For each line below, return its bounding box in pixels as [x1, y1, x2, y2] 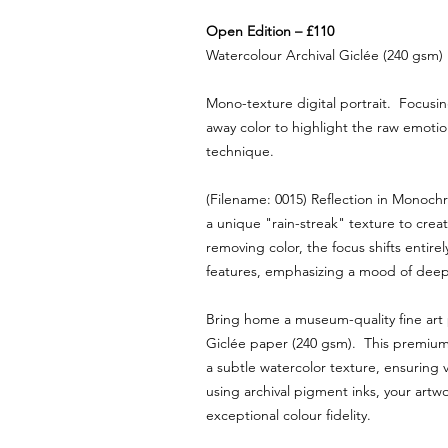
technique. [206, 142, 274, 160]
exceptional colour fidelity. [206, 406, 371, 424]
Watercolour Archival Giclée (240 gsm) [206, 46, 443, 64]
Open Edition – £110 [206, 22, 334, 40]
